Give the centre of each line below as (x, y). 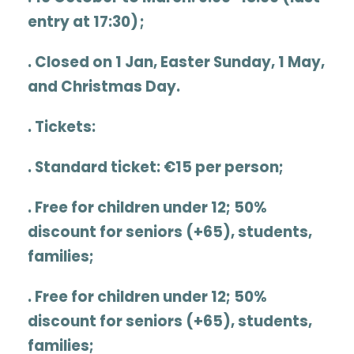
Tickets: (65, 127)
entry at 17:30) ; (86, 22)
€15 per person (221, 168)
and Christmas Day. (104, 87)
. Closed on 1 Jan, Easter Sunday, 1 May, (176, 62)
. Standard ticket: (96, 168)
